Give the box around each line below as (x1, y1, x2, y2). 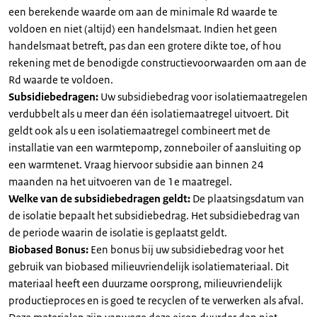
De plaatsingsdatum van (192, 192, 304, 205)
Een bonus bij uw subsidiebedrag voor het (91, 243, 284, 256)
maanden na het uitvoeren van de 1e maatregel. (8, 175, 232, 188)
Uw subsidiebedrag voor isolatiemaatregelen (100, 90, 308, 103)
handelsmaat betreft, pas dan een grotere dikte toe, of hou (8, 39, 281, 52)
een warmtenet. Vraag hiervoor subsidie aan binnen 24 (8, 158, 264, 171)
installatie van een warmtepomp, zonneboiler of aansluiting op (8, 141, 301, 154)
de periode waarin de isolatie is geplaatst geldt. (8, 226, 227, 239)
